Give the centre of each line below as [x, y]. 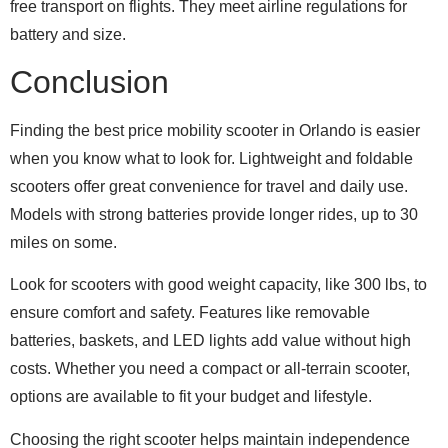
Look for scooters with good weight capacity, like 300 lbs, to [218, 285]
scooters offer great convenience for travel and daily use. [209, 186]
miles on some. [63, 242]
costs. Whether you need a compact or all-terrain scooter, [210, 369]
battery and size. [68, 34]
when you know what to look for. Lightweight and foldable [211, 158]
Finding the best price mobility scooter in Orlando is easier [215, 130]
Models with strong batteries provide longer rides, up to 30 [214, 214]
